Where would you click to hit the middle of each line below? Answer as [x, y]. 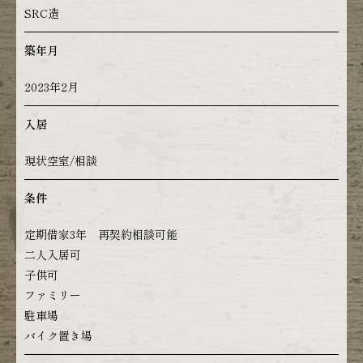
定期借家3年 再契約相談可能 [101, 234]
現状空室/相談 [61, 160]
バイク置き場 [58, 335]
